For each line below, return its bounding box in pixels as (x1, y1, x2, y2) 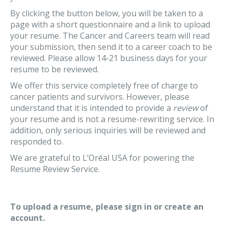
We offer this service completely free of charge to (10, 80, 198, 91)
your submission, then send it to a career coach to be (10, 41, 212, 52)
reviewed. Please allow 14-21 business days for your (10, 52, 207, 64)
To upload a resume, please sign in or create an (10, 201, 204, 212)
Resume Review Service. (10, 163, 100, 175)
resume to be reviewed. (10, 64, 99, 75)
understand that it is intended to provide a (10, 102, 173, 113)
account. (10, 212, 45, 223)
